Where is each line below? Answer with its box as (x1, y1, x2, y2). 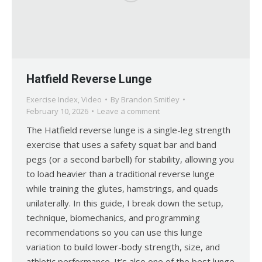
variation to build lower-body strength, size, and (26, 241, 220, 253)
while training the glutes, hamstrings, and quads (26, 182, 218, 195)
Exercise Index (26, 94, 78, 105)
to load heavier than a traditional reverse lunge (26, 168, 215, 180)
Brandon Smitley (121, 94, 180, 105)
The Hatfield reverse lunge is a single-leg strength (26, 124, 230, 136)
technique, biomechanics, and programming (26, 212, 200, 224)
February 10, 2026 (26, 106, 88, 117)
